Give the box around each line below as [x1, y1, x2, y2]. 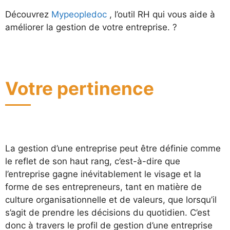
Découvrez [5, 9, 51, 20]
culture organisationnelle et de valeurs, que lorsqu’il [5, 194, 217, 205]
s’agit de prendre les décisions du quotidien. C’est [5, 207, 210, 218]
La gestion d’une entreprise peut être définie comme [5, 143, 221, 154]
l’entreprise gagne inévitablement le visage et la [5, 168, 201, 179]
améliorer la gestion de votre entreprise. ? [5, 22, 177, 32]
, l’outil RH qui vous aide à [107, 9, 215, 20]
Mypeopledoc [51, 9, 107, 20]
